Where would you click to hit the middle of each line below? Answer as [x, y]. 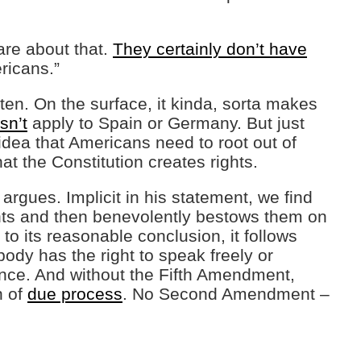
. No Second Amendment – [226, 294]
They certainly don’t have [210, 49]
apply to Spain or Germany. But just [166, 123]
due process [75, 294]
